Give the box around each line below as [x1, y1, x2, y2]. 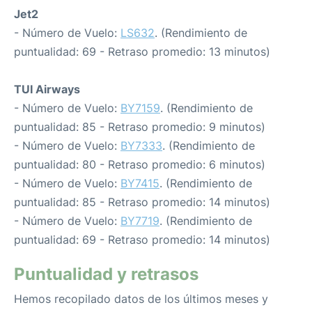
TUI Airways [14, 82, 80, 96]
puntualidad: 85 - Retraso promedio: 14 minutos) [14, 195, 270, 209]
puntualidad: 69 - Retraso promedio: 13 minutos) [14, 45, 270, 58]
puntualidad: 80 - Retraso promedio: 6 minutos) [14, 157, 265, 171]
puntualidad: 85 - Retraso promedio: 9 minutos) [14, 120, 265, 134]
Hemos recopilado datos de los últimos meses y [14, 292, 268, 306]
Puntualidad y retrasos [14, 264, 198, 284]
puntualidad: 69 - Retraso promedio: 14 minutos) [14, 233, 270, 247]
